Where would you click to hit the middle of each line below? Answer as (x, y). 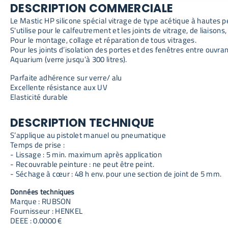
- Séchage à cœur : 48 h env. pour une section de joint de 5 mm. (116, 174)
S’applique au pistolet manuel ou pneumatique (88, 135)
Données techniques (42, 191)
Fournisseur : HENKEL (47, 211)
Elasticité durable (39, 97)
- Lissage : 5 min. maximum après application (86, 154)
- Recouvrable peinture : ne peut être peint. (82, 164)
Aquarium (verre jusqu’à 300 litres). (69, 59)
